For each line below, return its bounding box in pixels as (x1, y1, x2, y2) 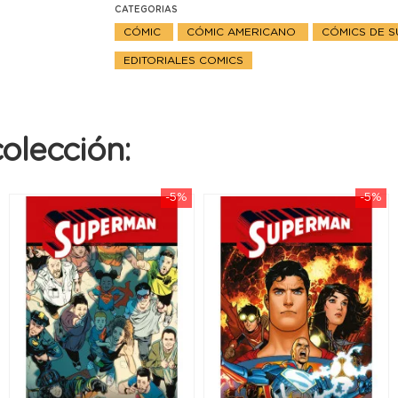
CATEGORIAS (115, 5, 179, 15)
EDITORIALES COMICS (123, 55, 244, 67)
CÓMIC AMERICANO (187, 27, 300, 38)
